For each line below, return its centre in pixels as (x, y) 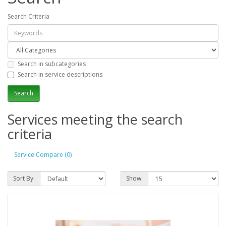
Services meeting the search (95, 119)
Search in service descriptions (60, 74)
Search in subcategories (52, 64)
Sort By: (24, 178)
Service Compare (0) (43, 155)
